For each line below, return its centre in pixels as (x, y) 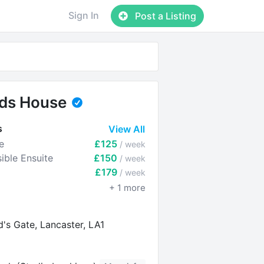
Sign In (84, 15)
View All (127, 129)
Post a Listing (165, 16)
